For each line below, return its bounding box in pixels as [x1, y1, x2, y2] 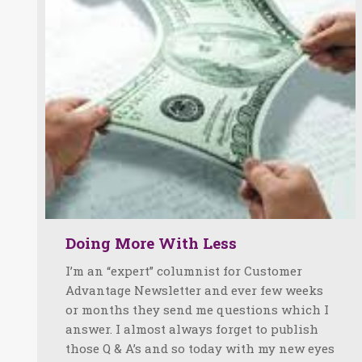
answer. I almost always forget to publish [65, 321, 318, 338]
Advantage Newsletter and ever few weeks [65, 282, 323, 299]
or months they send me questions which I [65, 301, 329, 318]
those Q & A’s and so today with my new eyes [65, 340, 335, 357]
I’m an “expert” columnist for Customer [65, 263, 302, 280]
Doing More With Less [65, 233, 237, 254]
